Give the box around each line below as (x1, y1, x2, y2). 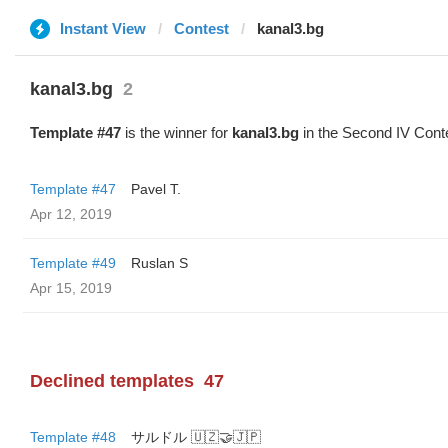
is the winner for (121, 124, 232, 141)
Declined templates (30, 371, 194, 391)
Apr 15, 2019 (30, 280, 112, 296)
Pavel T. (131, 181, 181, 197)
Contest (174, 20, 229, 37)
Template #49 (30, 255, 116, 271)
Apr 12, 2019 (30, 206, 112, 222)
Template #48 (30, 429, 116, 445)
